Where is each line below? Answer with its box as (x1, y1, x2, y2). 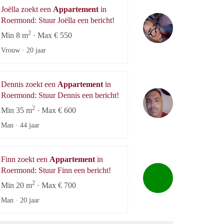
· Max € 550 (31, 30, 72, 39)
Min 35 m (1, 105, 32, 114)
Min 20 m (1, 180, 32, 189)
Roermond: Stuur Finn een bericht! (1, 165, 111, 174)
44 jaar (20, 121, 39, 129)
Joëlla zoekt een (1, 4, 53, 13)
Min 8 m (1, 30, 28, 39)
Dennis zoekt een (1, 79, 57, 88)
